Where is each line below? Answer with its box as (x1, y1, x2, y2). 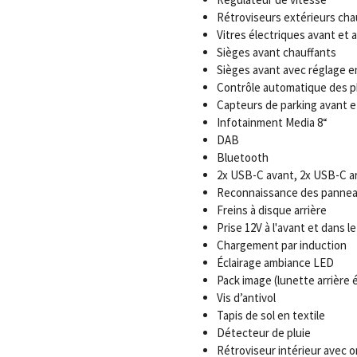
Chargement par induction (216, 237, 347, 253)
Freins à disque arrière (216, 202, 327, 218)
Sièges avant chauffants (216, 45, 336, 60)
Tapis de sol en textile (216, 308, 325, 323)
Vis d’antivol (216, 290, 276, 305)
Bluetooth (216, 150, 269, 165)
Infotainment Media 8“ (216, 115, 328, 130)
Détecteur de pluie (216, 325, 311, 340)
